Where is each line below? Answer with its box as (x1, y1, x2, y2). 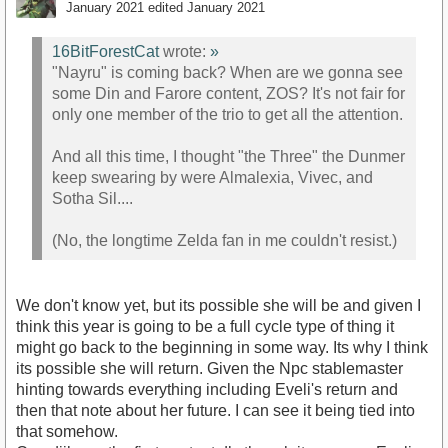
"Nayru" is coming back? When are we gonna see (52, 64, 403, 82)
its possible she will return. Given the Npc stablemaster (16, 359, 403, 377)
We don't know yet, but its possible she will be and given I (16, 296, 421, 314)
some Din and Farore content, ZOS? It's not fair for (52, 85, 405, 103)
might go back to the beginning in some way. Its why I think (16, 338, 428, 356)
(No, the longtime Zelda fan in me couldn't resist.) (52, 232, 397, 250)
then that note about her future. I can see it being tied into (16, 401, 415, 419)
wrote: (159, 43, 210, 61)
